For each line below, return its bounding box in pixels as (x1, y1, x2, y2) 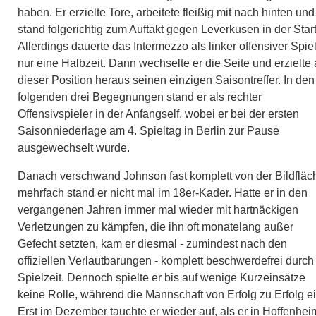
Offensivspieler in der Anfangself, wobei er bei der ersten (18, 107, 299, 120)
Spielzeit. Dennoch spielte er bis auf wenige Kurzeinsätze (18, 271, 305, 284)
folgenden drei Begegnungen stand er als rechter (18, 90, 262, 103)
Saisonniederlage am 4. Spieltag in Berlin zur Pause (18, 124, 279, 137)
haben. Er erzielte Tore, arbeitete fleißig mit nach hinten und (18, 6, 315, 18)
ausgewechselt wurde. (18, 141, 130, 154)
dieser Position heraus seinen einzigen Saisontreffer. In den (18, 73, 315, 86)
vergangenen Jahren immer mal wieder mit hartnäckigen (18, 203, 298, 216)
